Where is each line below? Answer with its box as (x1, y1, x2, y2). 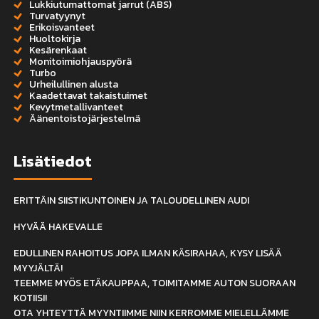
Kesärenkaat (29, 42, 88, 58)
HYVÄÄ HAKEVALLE (14, 219, 103, 234)
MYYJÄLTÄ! (14, 260, 63, 276)
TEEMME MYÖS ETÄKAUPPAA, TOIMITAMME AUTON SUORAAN (14, 275, 296, 291)
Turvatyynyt (29, 8, 86, 23)
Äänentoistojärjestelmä (29, 110, 141, 126)
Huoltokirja (29, 31, 81, 46)
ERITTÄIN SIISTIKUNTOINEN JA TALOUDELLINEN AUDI (14, 192, 250, 208)
